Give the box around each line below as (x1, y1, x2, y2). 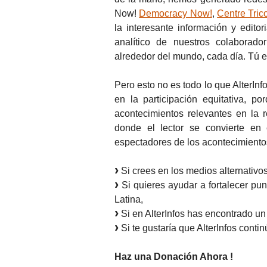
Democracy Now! (139, 8, 212, 18)
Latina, (114, 194, 143, 204)
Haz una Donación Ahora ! (114, 251, 233, 262)
